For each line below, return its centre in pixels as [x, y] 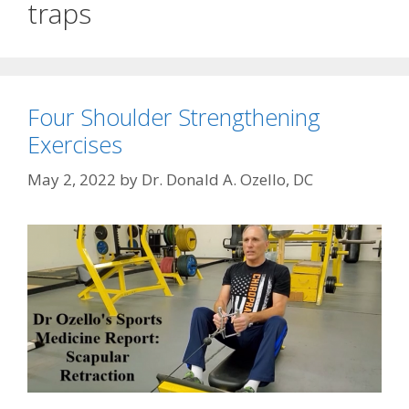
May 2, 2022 [72, 179]
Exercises [75, 145]
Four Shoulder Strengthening [174, 117]
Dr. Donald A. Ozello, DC [227, 179]
